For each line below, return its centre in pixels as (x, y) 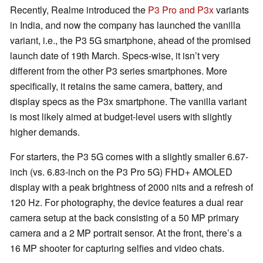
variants (231, 10)
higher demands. (45, 132)
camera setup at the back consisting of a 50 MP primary (124, 218)
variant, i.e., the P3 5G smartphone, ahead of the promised (130, 41)
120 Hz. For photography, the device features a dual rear (127, 203)
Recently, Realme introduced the (78, 10)
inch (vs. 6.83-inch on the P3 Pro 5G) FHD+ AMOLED (121, 172)
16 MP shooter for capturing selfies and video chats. (117, 248)
